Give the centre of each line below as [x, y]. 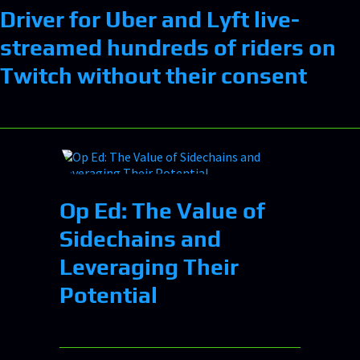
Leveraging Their [149, 266]
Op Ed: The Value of [162, 210]
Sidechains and [140, 238]
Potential [108, 295]
